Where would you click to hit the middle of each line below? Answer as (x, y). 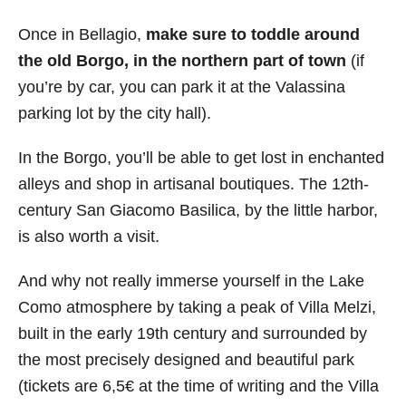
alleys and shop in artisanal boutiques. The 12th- (193, 184)
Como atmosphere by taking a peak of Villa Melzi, (197, 307)
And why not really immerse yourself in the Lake (191, 280)
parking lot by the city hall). (115, 113)
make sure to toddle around (251, 34)
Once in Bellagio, (80, 34)
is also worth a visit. (89, 236)
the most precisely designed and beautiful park (186, 359)
